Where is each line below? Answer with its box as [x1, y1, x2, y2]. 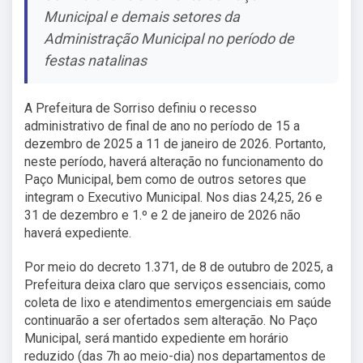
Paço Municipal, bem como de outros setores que [24, 172, 306, 188]
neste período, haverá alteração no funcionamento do [24, 154, 323, 170]
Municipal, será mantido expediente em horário [24, 331, 288, 347]
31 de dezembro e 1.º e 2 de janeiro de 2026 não [24, 207, 301, 224]
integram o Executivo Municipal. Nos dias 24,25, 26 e [24, 190, 322, 206]
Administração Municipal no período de [44, 30, 294, 48]
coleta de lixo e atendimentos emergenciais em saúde [24, 295, 331, 311]
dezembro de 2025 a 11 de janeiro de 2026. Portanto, [24, 136, 326, 152]
